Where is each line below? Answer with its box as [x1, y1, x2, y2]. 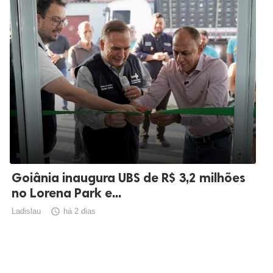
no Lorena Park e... [12, 185, 121, 201]
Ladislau [12, 207, 41, 216]
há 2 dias [63, 207, 96, 216]
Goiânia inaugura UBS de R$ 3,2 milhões [12, 170, 246, 186]
